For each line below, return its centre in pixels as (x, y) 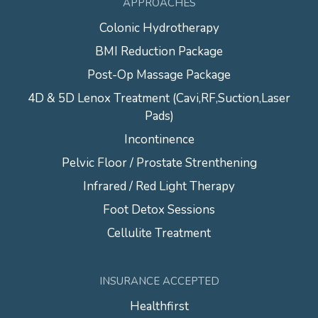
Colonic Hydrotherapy (159, 28)
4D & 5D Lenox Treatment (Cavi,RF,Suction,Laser (159, 99)
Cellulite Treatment (159, 234)
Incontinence (159, 140)
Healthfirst (159, 307)
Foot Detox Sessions (159, 210)
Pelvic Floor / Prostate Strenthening (159, 163)
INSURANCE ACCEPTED (159, 281)
